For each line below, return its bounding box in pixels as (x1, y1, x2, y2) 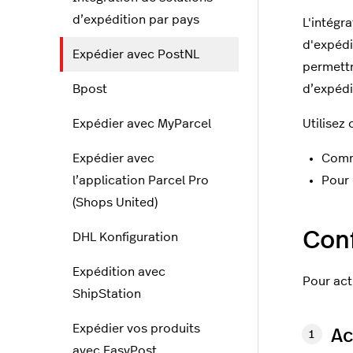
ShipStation (72, 288, 141, 300)
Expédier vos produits (72, 322, 200, 335)
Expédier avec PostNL (72, 48, 199, 61)
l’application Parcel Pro (72, 174, 209, 187)
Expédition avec (72, 266, 165, 278)
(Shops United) (72, 196, 158, 209)
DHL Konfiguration (72, 231, 178, 243)
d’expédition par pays (72, 13, 199, 26)
